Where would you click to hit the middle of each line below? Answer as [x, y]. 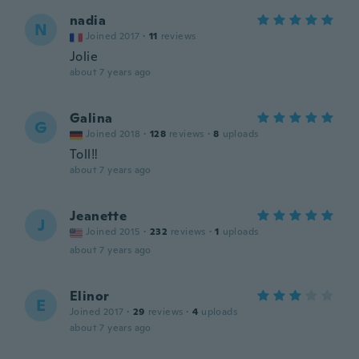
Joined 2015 [113, 232]
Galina [91, 118]
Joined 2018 [113, 134]
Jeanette [99, 216]
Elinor [90, 296]
